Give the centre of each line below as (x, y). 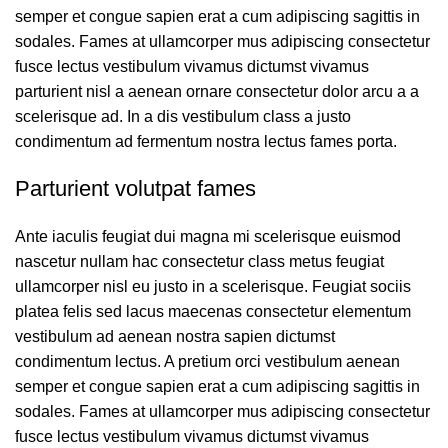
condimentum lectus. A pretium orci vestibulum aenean (207, 362)
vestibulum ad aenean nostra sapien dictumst (175, 337)
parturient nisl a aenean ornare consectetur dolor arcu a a (217, 92)
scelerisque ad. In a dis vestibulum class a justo (183, 117)
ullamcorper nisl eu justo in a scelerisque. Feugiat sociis (213, 287)
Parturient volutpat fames (135, 189)
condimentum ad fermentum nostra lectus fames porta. (206, 142)
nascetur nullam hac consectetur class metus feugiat (199, 262)
